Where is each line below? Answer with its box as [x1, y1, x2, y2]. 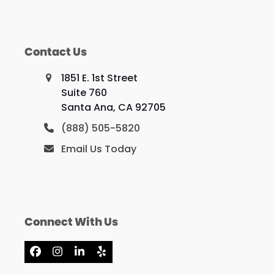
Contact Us [24, 43, 87, 59]
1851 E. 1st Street [61, 70, 138, 85]
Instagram [56, 248, 114, 264]
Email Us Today [61, 141, 136, 156]
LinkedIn [78, 248, 122, 264]
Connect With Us [24, 213, 118, 229]
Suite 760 [61, 85, 107, 100]
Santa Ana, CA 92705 [61, 100, 166, 114]
